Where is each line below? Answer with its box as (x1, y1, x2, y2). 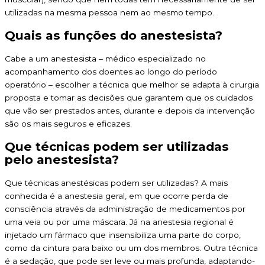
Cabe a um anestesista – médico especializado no (5, 53, 206, 63)
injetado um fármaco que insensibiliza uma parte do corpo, (5, 230, 241, 240)
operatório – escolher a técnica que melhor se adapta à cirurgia (5, 79, 259, 89)
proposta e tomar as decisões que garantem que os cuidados (5, 92, 253, 102)
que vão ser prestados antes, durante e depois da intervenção (5, 105, 255, 115)
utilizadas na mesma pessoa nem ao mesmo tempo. (5, 7, 214, 17)
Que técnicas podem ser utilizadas (5, 138, 229, 154)
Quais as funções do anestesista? (5, 27, 222, 43)
